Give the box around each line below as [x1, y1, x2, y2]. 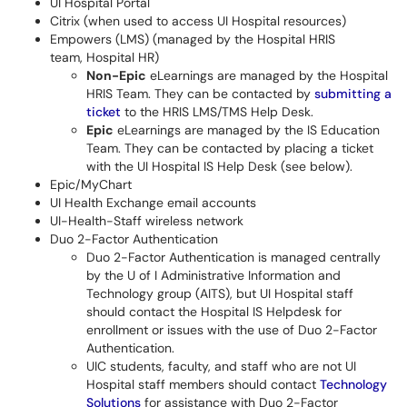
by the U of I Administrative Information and [86, 267, 341, 283]
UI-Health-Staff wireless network [50, 213, 243, 229]
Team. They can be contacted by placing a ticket [86, 140, 373, 156]
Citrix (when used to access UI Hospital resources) [50, 13, 346, 29]
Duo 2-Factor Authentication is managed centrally [86, 249, 381, 265]
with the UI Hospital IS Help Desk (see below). [86, 158, 352, 174]
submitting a [314, 85, 392, 102]
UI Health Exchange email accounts [50, 194, 256, 211]
